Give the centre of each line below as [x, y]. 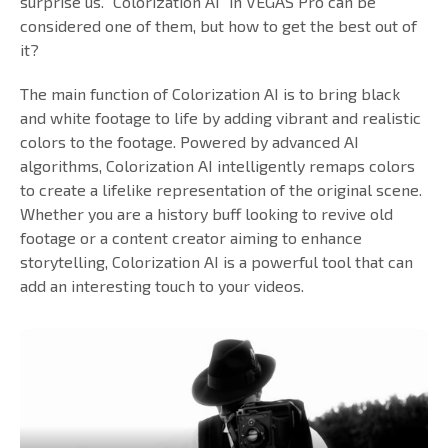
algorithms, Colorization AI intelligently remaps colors [217, 165]
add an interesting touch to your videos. [162, 285]
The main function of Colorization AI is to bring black [210, 93]
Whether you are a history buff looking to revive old [206, 213]
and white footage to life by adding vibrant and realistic [220, 117]
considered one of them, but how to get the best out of [218, 25]
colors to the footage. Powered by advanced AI [189, 141]
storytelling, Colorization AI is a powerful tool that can [216, 261]
